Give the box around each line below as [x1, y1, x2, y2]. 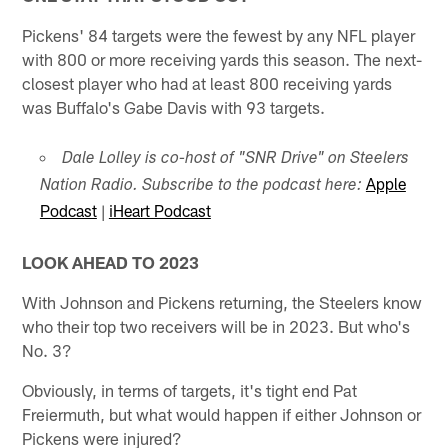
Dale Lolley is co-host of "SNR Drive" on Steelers [61, 152, 409, 169]
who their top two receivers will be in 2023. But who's [22, 315, 411, 336]
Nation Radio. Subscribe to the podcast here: [39, 179, 362, 196]
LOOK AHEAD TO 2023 [22, 251, 200, 272]
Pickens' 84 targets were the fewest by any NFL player [22, 25, 416, 46]
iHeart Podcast [108, 201, 211, 221]
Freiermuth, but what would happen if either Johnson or [22, 403, 422, 424]
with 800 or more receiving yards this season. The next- [22, 49, 423, 70]
